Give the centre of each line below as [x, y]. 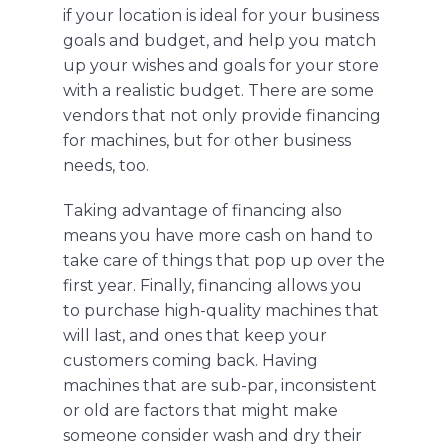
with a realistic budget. [155, 91]
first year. [101, 286]
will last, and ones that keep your [194, 336]
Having [289, 361]
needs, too [104, 166]
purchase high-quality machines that [231, 311]
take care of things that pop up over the [223, 261]
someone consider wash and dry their [212, 436]
